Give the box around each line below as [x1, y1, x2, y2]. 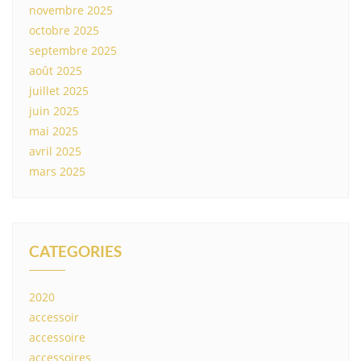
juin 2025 [29, 103, 79, 118]
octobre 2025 [29, 23, 99, 38]
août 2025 [29, 63, 82, 78]
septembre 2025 [29, 43, 117, 58]
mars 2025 [29, 164, 85, 179]
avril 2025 [29, 143, 81, 159]
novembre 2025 [29, 2, 113, 18]
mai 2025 [29, 123, 78, 139]
